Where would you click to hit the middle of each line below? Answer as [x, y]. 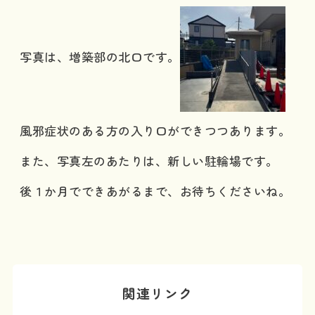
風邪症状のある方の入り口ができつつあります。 [155, 131]
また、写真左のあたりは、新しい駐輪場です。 [149, 161]
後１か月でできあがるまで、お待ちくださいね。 [155, 191]
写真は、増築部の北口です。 [100, 56]
